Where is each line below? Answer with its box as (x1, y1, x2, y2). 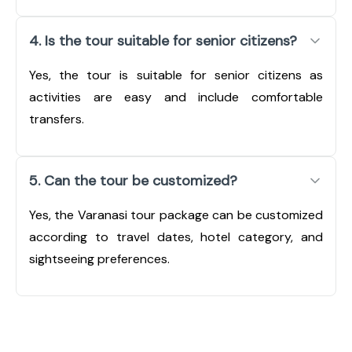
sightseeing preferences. (29, 250, 170, 267)
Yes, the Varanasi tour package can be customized (29, 206, 323, 223)
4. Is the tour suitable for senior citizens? (29, 31, 297, 50)
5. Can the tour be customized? (29, 170, 237, 190)
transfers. (29, 110, 84, 127)
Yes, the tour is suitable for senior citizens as (29, 66, 323, 83)
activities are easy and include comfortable (29, 88, 323, 105)
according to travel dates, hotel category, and (29, 228, 323, 245)
